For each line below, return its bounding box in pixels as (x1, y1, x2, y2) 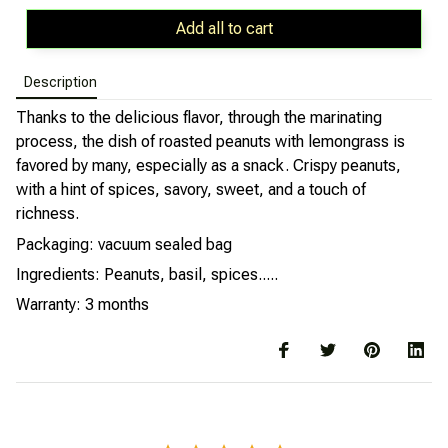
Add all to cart (175, 19, 273, 39)
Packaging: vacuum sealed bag (16, 234, 232, 254)
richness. (16, 204, 79, 224)
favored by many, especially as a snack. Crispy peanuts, (16, 156, 401, 176)
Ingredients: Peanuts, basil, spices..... (16, 264, 278, 284)
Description (24, 74, 97, 91)
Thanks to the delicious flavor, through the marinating (16, 108, 382, 128)
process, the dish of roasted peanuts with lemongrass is (16, 132, 405, 152)
